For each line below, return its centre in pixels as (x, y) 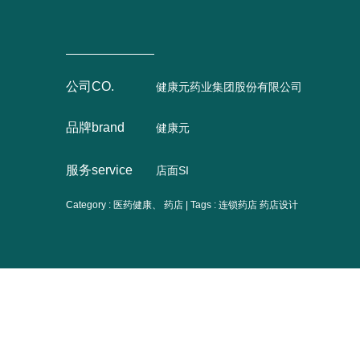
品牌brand (95, 127)
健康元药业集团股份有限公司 (227, 87)
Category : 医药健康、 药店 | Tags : (142, 205)
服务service (99, 170)
